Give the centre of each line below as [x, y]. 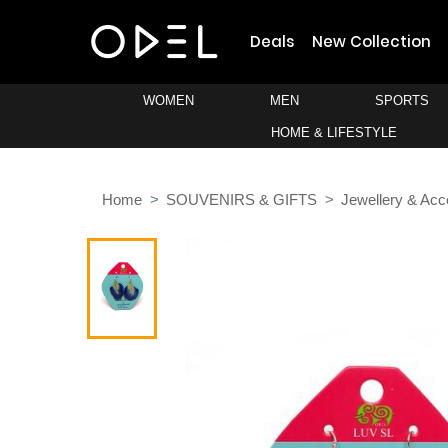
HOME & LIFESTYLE [333, 132]
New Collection [372, 41]
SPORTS [402, 100]
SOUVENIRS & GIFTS [241, 200]
